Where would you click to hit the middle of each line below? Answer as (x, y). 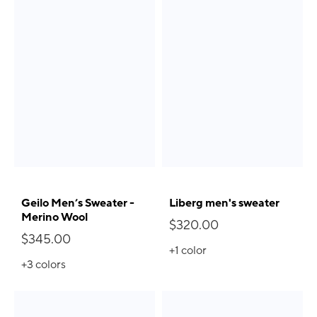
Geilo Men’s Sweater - (78, 203)
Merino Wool (54, 218)
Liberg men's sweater (224, 203)
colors (51, 265)
